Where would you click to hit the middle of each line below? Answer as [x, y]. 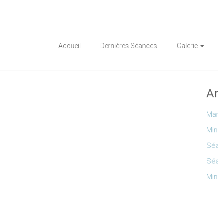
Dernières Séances [129, 46]
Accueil [70, 46]
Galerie [187, 46]
